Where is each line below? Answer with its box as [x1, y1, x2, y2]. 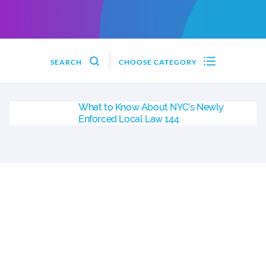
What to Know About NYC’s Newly [78, 102, 224, 113]
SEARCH [50, 58, 84, 66]
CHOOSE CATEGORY [119, 58, 199, 66]
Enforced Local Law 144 [78, 113, 179, 125]
